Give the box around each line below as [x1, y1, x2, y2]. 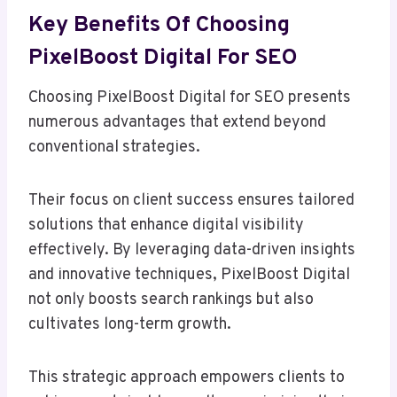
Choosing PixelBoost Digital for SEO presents [28, 88, 351, 109]
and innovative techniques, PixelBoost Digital [28, 265, 350, 286]
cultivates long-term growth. [28, 315, 231, 336]
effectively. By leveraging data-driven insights [28, 240, 355, 261]
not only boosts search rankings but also [28, 290, 314, 311]
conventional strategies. [28, 137, 200, 159]
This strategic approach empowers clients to [28, 368, 345, 389]
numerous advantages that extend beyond [28, 113, 326, 134]
